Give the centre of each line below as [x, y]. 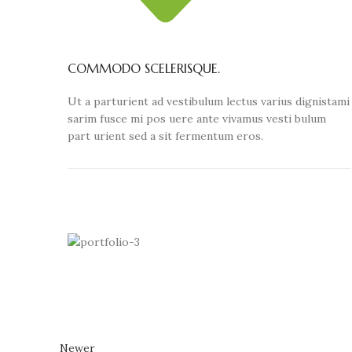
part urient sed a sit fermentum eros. [165, 136]
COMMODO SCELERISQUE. [144, 69]
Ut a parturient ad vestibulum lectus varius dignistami [209, 102]
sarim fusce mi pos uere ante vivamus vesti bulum [197, 119]
